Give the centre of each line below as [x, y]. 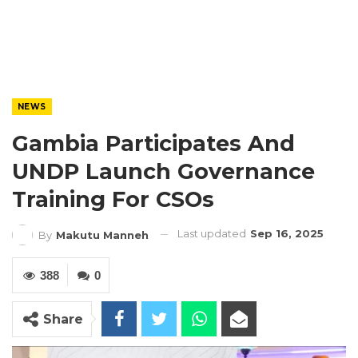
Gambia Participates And [153, 143]
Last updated [213, 233]
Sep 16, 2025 [287, 233]
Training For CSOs [113, 199]
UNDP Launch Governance [163, 171]
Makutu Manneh [102, 235]
